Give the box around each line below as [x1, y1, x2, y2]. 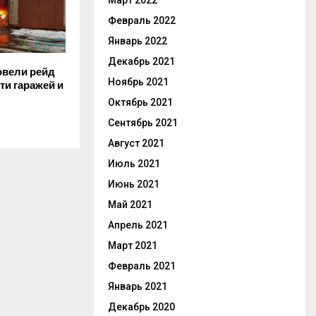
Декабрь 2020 [108, 301, 175, 312]
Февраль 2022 [108, 15, 176, 26]
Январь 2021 [108, 281, 167, 292]
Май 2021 [108, 199, 152, 210]
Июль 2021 [108, 158, 160, 169]
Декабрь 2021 [108, 56, 175, 67]
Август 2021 [108, 138, 164, 149]
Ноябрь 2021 [108, 76, 169, 87]
